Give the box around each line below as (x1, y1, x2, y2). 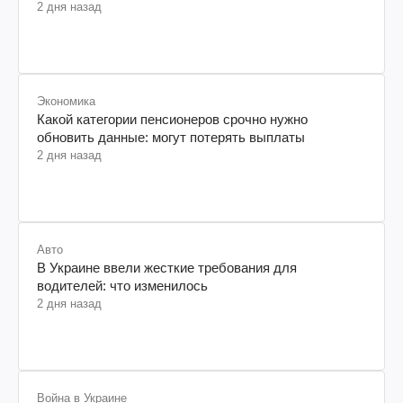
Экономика (37, 94, 95, 108)
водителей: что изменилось (37, 277, 208, 293)
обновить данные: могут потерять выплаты (37, 129, 305, 145)
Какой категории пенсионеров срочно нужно (37, 111, 308, 127)
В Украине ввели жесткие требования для (37, 259, 297, 275)
